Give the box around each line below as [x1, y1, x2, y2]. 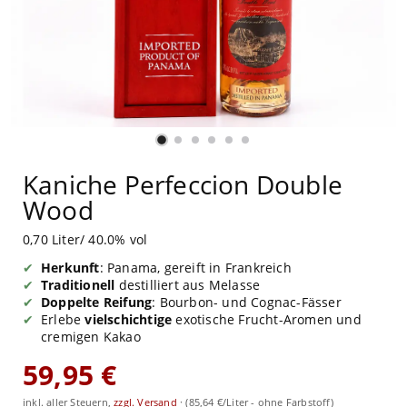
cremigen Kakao [41, 327, 141, 345]
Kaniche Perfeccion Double [23, 166, 343, 202]
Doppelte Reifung [41, 293, 153, 311]
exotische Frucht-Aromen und [172, 310, 362, 328]
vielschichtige [84, 310, 173, 328]
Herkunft [41, 258, 100, 276]
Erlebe [41, 310, 85, 328]
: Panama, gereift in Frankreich [99, 258, 292, 276]
